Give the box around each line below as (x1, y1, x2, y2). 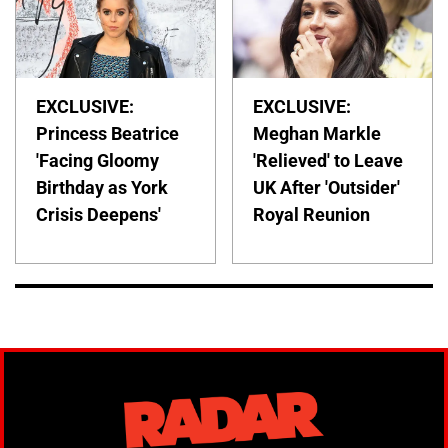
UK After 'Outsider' (253, 177, 401, 199)
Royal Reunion (253, 204, 371, 226)
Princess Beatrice (36, 123, 179, 145)
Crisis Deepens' (36, 204, 161, 226)
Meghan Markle (253, 123, 382, 145)
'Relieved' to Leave (253, 150, 404, 172)
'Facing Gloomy (36, 150, 159, 172)
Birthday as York (36, 177, 168, 199)
